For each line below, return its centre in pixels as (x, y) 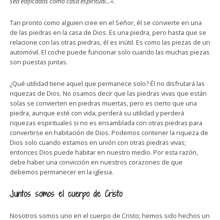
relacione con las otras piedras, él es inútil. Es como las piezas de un (110, 42)
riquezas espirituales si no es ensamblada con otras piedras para (106, 123)
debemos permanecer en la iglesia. (62, 172)
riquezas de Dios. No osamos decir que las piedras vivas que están (108, 93)
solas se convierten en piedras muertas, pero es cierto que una (103, 103)
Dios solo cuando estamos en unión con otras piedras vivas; (98, 142)
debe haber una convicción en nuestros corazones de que (96, 162)
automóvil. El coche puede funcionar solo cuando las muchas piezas (110, 52)
